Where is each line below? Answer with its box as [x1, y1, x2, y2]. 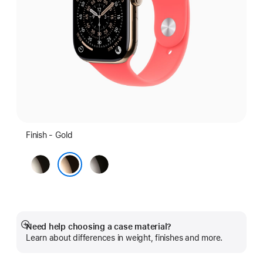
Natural [31, 156, 63, 168]
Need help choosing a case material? [26, 222, 172, 231]
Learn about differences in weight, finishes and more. [26, 233, 223, 242]
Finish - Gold [26, 130, 73, 140]
